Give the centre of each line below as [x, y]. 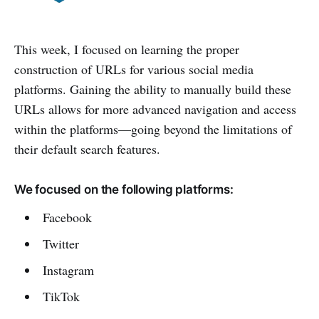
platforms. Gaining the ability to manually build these [153, 89]
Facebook [67, 217]
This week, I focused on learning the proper [127, 49]
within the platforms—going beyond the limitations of [153, 129]
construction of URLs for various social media [134, 69]
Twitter [61, 243]
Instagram [68, 270]
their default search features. [87, 148]
